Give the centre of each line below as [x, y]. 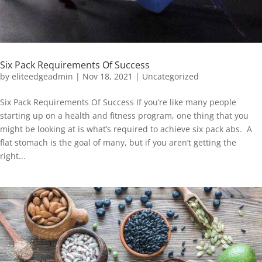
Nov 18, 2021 [108, 77]
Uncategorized [170, 77]
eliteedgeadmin [42, 77]
